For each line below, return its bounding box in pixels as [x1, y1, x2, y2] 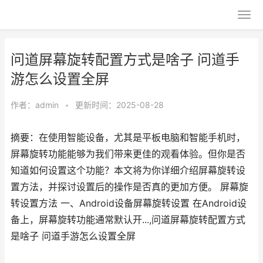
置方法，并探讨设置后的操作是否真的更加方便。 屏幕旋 [11, 181, 248, 193]
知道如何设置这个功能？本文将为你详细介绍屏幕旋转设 [11, 165, 245, 176]
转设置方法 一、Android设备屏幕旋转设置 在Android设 [11, 198, 247, 209]
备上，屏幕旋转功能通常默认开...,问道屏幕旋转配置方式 [11, 214, 245, 225]
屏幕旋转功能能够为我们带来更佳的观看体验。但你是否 [11, 149, 245, 160]
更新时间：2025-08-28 [75, 100, 164, 110]
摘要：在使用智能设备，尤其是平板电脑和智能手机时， [11, 132, 245, 143]
